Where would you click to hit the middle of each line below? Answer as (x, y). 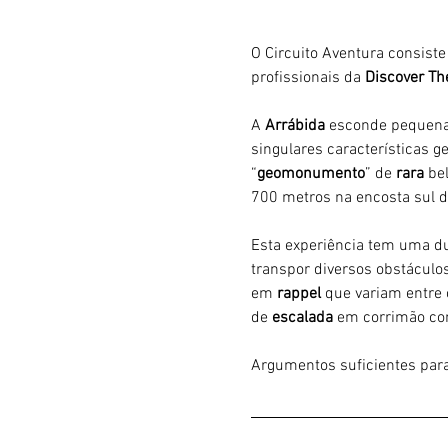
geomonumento (310, 173)
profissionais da (307, 77)
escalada (304, 317)
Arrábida (296, 125)
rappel (300, 293)
